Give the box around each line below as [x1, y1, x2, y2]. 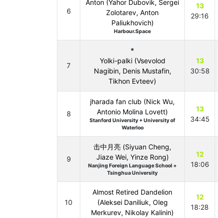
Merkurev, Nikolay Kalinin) [91, 208, 174, 217]
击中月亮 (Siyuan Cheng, [93, 143, 171, 151]
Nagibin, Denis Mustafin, [93, 67, 171, 75]
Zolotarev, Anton [106, 8, 159, 17]
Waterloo [121, 125, 144, 131]
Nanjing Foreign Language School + [88, 163, 177, 169]
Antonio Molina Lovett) [97, 108, 168, 116]
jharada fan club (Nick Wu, [90, 97, 175, 106]
